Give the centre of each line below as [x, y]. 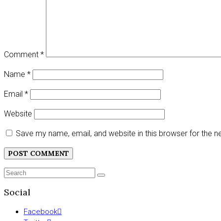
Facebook [40, 211]
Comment [22, 54]
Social [17, 192]
